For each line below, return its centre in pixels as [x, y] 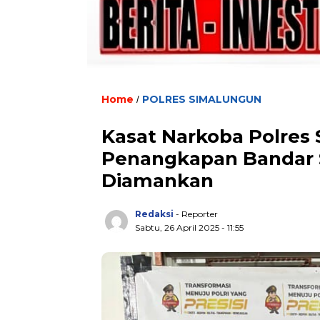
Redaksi [154, 214]
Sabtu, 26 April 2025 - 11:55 [189, 227]
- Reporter [197, 214]
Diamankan [157, 180]
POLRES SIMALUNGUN [202, 99]
